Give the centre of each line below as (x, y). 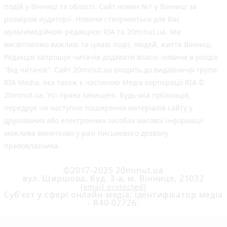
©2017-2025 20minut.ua (113, 171)
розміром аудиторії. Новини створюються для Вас (92, 19)
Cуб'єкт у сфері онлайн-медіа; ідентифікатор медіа (113, 195)
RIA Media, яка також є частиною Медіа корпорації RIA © (104, 83)
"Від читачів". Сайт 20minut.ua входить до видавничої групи (110, 70)
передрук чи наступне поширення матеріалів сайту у (98, 108)
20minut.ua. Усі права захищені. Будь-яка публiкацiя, (97, 95)
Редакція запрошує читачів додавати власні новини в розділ (111, 57)
